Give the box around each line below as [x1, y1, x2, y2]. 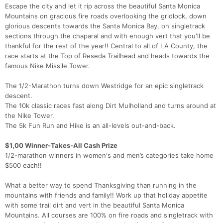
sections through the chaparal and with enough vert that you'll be [5, 32, 210, 40]
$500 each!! [5, 161, 42, 170]
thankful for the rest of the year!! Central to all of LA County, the [5, 42, 208, 50]
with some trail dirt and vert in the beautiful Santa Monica [5, 201, 184, 210]
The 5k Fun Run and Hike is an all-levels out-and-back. [5, 121, 176, 130]
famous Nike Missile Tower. [5, 62, 90, 70]
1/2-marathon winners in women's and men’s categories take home [5, 151, 214, 160]
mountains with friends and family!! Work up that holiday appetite [5, 191, 208, 200]
